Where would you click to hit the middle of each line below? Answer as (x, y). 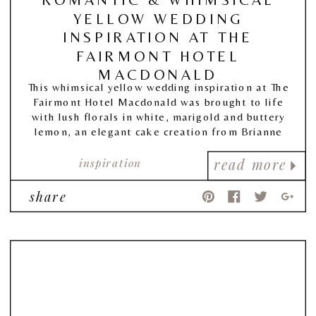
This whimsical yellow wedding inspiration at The (158, 87)
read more (250, 164)
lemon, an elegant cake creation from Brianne (158, 131)
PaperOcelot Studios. (159, 161)
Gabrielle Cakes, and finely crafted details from (159, 146)
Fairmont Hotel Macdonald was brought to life (158, 102)
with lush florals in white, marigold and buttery (159, 116)
